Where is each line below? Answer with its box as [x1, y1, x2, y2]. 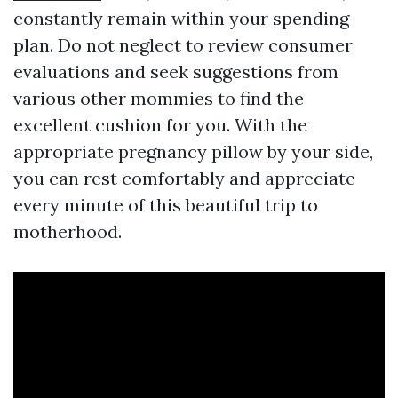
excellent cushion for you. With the [13, 114, 307, 137]
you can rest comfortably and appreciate [13, 167, 355, 190]
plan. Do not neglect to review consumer [13, 34, 353, 57]
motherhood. [13, 220, 122, 243]
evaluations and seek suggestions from [13, 60, 338, 84]
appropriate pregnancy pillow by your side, [13, 140, 373, 163]
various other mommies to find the [13, 87, 304, 110]
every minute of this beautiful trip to [13, 194, 318, 217]
